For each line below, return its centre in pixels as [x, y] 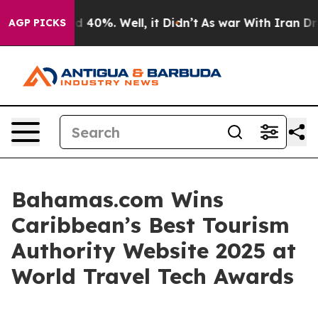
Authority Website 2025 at [154, 251]
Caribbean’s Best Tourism [150, 225]
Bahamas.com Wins [117, 199]
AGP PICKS [37, 23]
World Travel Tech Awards [153, 276]
